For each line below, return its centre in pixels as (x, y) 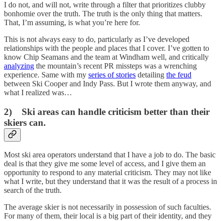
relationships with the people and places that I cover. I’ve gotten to (107, 48)
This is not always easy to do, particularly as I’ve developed (97, 39)
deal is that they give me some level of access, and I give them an (105, 164)
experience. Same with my (46, 74)
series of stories (112, 74)
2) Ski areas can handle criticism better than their (107, 111)
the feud (179, 74)
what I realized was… (38, 92)
